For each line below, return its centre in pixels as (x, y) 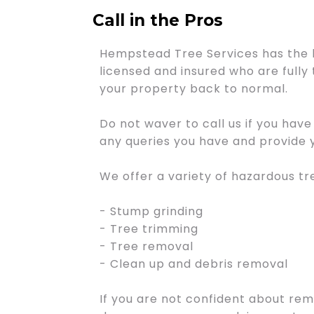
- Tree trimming (149, 229)
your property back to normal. (194, 89)
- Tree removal (146, 246)
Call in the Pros (158, 20)
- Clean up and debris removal (194, 264)
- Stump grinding (151, 211)
